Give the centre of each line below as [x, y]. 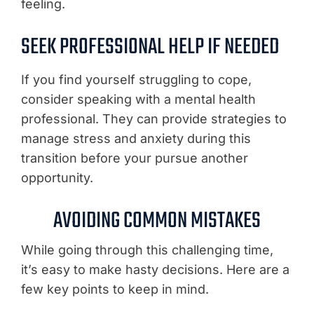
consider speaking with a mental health [138, 99]
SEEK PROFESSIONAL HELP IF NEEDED [150, 47]
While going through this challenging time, [147, 250]
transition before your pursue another [135, 158]
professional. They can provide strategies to [154, 119]
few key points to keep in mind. [115, 289]
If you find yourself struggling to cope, [136, 80]
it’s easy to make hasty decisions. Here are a [155, 269]
